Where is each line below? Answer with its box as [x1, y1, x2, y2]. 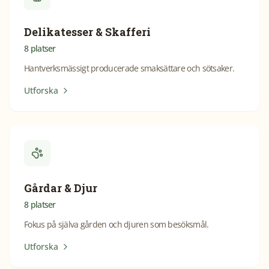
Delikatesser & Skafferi [24, 25, 151, 39]
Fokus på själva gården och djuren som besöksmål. [24, 219, 209, 230]
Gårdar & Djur [24, 181, 97, 195]
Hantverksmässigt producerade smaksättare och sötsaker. [24, 62, 235, 74]
